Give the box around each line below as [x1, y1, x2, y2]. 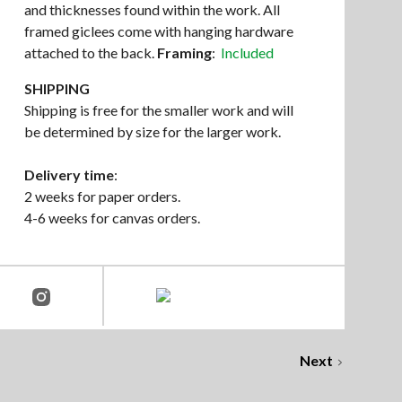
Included [220, 44, 274, 61]
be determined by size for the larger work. [23, 123, 281, 140]
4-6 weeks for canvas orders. [23, 209, 200, 226]
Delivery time [23, 166, 114, 183]
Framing [156, 44, 212, 61]
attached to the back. [23, 44, 157, 61]
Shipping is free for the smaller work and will [23, 101, 293, 118]
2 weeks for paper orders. [23, 188, 180, 205]
